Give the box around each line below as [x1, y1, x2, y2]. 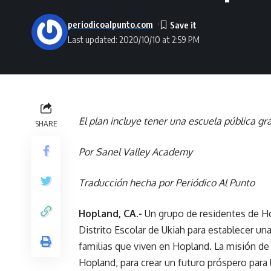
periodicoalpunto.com [68, 18, 153, 30]
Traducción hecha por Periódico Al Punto [79, 176, 255, 189]
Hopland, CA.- [79, 207, 145, 220]
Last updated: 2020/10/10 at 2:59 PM [68, 33, 200, 45]
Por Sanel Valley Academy [79, 145, 192, 158]
